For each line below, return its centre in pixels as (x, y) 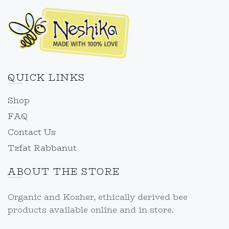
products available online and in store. (91, 210)
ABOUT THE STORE (64, 172)
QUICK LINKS (47, 78)
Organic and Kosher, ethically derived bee (98, 197)
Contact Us (32, 132)
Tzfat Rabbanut (42, 148)
